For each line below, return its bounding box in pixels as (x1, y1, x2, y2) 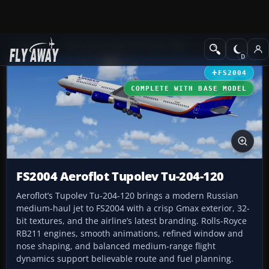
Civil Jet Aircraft (201, 40, 262, 52)
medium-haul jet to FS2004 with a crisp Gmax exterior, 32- (16, 202, 250, 214)
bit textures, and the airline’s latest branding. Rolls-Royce (16, 215, 247, 227)
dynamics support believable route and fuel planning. (16, 253, 234, 265)
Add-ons (14, 40, 46, 52)
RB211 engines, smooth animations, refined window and (16, 228, 243, 240)
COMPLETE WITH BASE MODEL (130, 84, 247, 92)
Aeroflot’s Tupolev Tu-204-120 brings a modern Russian (16, 190, 238, 202)
